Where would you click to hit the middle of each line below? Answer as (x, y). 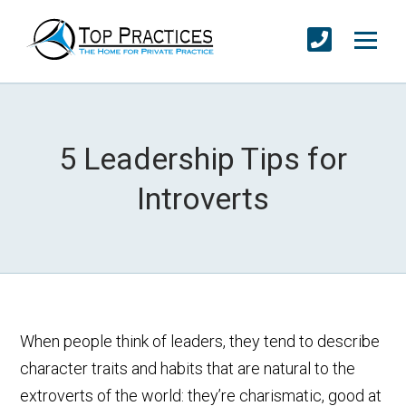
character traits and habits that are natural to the (188, 369)
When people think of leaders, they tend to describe (200, 342)
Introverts (203, 199)
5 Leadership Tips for (203, 159)
